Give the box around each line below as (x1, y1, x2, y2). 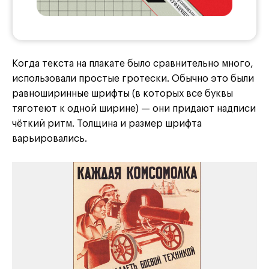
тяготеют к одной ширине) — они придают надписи (12, 104, 256, 114)
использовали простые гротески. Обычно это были (12, 74, 254, 84)
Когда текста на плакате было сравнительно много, (12, 59, 253, 69)
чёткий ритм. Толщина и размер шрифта (12, 119, 202, 129)
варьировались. (12, 134, 87, 144)
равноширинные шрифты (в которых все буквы (12, 89, 233, 99)
